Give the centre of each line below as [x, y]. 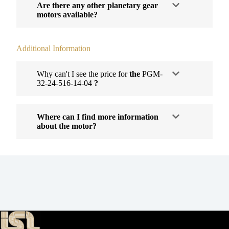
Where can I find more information [98, 117]
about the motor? [67, 126]
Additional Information [53, 48]
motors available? [67, 14]
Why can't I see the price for [83, 74]
